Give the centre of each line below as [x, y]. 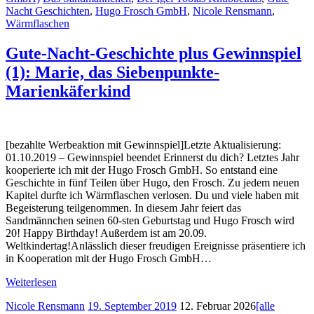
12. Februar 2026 [218, 306]
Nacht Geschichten [48, 11]
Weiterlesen [31, 282]
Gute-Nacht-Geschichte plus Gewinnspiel [153, 54]
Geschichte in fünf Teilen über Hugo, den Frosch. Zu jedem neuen [152, 183]
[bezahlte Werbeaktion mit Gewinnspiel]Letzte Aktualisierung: [143, 145]
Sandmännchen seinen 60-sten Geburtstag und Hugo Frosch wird [150, 221]
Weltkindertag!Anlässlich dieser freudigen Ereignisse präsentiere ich [156, 246]
